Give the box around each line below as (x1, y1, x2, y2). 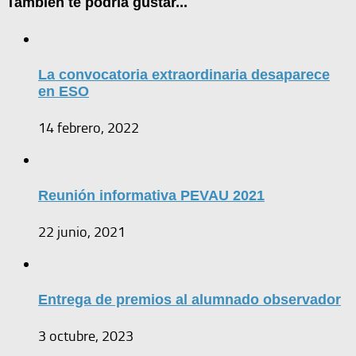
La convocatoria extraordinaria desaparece (38, 66, 330, 83)
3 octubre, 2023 (38, 327, 133, 346)
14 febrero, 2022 (38, 118, 139, 137)
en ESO (38, 83, 89, 99)
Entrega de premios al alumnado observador (38, 292, 341, 308)
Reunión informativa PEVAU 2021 (38, 187, 265, 203)
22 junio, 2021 (38, 222, 126, 241)
